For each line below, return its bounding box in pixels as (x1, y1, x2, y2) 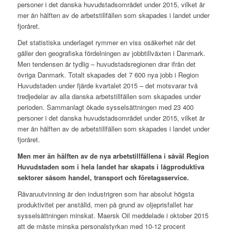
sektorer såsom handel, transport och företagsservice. (17, 172, 191, 183)
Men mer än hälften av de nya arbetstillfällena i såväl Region (17, 151, 209, 161)
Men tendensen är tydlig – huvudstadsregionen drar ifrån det (17, 59, 196, 69)
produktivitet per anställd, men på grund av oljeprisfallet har (17, 200, 193, 210)
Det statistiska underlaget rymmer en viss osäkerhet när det (17, 37, 196, 48)
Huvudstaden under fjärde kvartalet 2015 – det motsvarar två (17, 81, 198, 91)
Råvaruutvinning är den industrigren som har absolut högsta (17, 189, 194, 199)
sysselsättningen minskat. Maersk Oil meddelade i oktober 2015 (17, 210, 208, 221)
